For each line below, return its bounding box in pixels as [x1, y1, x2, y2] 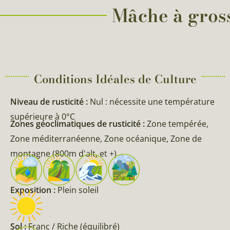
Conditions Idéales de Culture [33, 70, 197, 88]
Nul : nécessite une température [90, 95, 215, 107]
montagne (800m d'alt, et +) [10, 147, 117, 159]
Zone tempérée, [147, 118, 208, 129]
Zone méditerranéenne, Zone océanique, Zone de [10, 132, 202, 144]
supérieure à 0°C [10, 110, 75, 122]
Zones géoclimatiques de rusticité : [10, 118, 147, 129]
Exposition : [10, 184, 57, 196]
